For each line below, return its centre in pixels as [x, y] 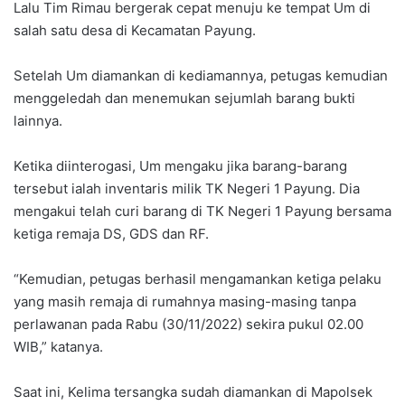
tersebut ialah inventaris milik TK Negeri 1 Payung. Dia [187, 188]
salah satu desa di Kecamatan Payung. [135, 30]
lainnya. [38, 120]
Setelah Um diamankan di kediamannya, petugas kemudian [201, 75]
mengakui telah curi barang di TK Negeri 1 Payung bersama [202, 211]
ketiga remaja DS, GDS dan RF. [111, 233]
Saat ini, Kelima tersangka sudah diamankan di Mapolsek [193, 391]
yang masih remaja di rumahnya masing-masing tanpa [185, 301]
